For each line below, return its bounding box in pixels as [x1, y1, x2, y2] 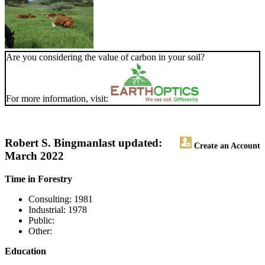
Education [5, 246, 46, 257]
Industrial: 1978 [28, 205, 87, 215]
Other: [28, 226, 52, 237]
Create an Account [192, 141, 260, 151]
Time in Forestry [5, 174, 72, 185]
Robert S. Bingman [5, 137, 99, 150]
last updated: [99, 137, 162, 150]
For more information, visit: [6, 93, 111, 104]
